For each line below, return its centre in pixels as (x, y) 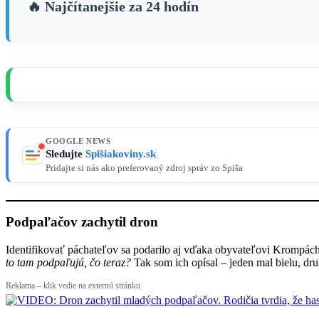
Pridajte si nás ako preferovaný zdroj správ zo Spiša (144, 168)
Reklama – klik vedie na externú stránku (73, 286)
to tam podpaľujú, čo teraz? (68, 263)
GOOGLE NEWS (78, 141)
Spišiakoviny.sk (121, 153)
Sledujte (66, 153)
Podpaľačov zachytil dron (82, 222)
